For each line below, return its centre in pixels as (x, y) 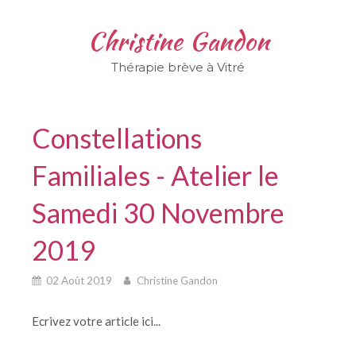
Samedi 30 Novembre (158, 213)
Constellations (117, 138)
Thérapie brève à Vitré (178, 67)
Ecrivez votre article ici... (96, 321)
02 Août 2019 (79, 280)
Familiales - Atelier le (155, 175)
